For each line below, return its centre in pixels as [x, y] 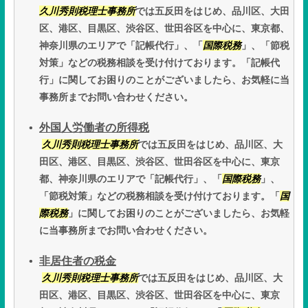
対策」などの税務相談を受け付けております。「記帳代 [159, 63]
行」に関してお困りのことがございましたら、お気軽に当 [164, 80]
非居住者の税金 [78, 261]
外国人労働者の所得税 [94, 128]
